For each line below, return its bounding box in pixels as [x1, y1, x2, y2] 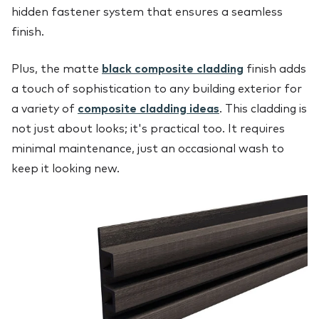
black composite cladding [102, 61, 244, 75]
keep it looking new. [11, 161, 120, 175]
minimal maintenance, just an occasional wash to [11, 141, 284, 155]
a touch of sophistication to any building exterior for [11, 81, 302, 95]
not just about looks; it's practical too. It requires [11, 121, 285, 135]
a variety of [11, 101, 78, 115]
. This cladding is [219, 101, 307, 115]
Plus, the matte [11, 61, 102, 75]
